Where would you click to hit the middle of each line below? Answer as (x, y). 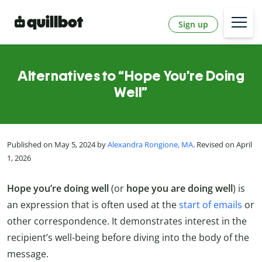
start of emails (211, 204)
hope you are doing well (180, 188)
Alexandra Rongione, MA (150, 145)
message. (28, 254)
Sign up (193, 24)
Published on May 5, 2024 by (57, 145)
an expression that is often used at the (93, 204)
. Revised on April (223, 145)
